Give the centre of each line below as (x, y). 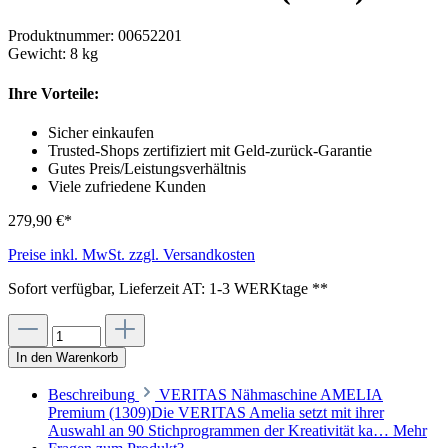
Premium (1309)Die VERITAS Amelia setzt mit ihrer (216, 412)
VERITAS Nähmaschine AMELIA (271, 394)
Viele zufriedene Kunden (127, 186)
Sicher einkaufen (101, 132)
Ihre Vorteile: (53, 93)
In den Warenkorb (67, 357)
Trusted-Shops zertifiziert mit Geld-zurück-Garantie (210, 150)
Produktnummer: (63, 36)
